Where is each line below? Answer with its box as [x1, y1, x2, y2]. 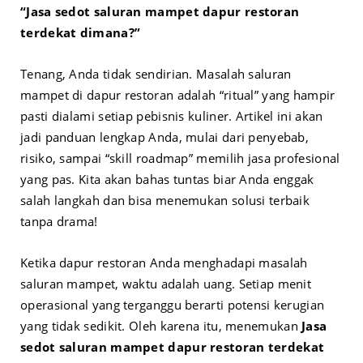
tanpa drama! [20, 213, 98, 230]
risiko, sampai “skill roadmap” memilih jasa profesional [20, 150, 340, 167]
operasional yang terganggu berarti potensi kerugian [20, 297, 325, 314]
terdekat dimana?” [20, 24, 141, 41]
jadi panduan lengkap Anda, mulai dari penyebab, [20, 129, 310, 146]
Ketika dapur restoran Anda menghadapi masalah [20, 254, 308, 271]
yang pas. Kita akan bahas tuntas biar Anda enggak [20, 171, 314, 188]
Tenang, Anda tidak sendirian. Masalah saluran [20, 66, 292, 83]
